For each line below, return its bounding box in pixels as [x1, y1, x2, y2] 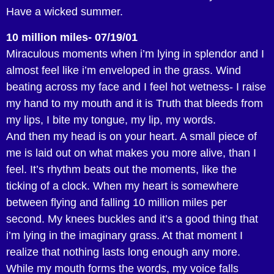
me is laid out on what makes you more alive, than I [6, 146, 256, 159]
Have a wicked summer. [6, 6, 123, 18]
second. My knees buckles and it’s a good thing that [6, 212, 258, 225]
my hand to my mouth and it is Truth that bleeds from [6, 97, 263, 109]
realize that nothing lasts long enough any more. [6, 245, 240, 258]
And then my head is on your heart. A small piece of [6, 130, 257, 143]
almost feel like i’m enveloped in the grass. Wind [6, 64, 241, 76]
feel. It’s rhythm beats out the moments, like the [6, 163, 237, 176]
